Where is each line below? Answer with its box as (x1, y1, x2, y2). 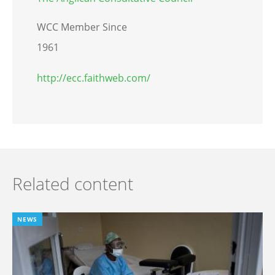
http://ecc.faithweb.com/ (37, 71, 150, 85)
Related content (12, 172, 133, 196)
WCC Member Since (37, 20, 127, 34)
